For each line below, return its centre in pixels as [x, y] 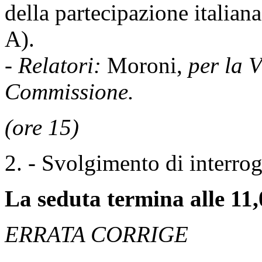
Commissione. [69, 92]
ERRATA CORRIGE [96, 234]
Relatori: [60, 65]
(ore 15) [42, 127]
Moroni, [145, 65]
